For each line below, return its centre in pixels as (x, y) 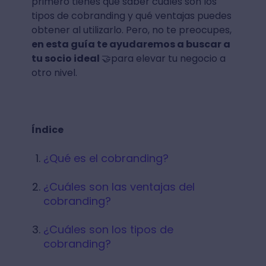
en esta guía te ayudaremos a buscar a (131, 44)
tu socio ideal (66, 58)
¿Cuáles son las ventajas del (119, 187)
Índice (47, 130)
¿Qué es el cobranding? (106, 158)
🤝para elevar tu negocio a (163, 58)
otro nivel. (54, 73)
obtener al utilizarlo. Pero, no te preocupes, (131, 30)
